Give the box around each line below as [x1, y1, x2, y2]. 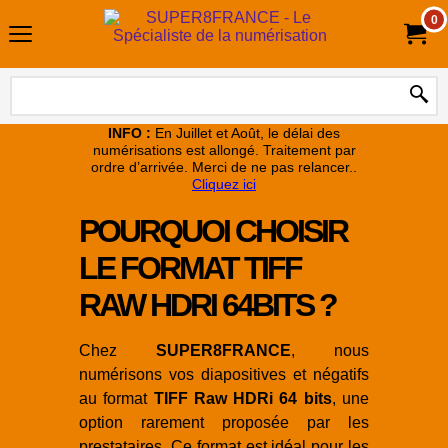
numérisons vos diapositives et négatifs [79, 366, 369, 383]
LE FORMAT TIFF [79, 250, 301, 286]
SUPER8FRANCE [156, 342, 291, 359]
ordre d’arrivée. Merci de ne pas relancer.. [91, 159, 357, 175]
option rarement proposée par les [79, 414, 369, 431]
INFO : [108, 125, 151, 141]
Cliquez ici [192, 176, 256, 192]
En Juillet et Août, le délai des [151, 125, 340, 141]
